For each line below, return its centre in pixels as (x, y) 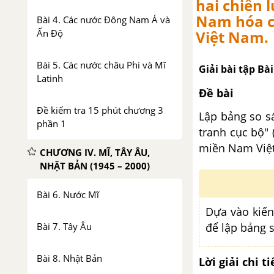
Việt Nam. (232, 37)
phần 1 (51, 124)
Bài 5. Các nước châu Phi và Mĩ (101, 65)
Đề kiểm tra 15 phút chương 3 (100, 110)
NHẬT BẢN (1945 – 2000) (95, 166)
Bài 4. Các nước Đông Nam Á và (103, 20)
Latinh (50, 78)
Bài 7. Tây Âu (64, 226)
